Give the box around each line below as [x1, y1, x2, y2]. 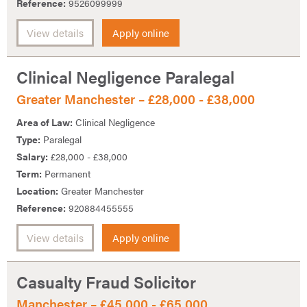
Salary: [16, 149, 48, 164]
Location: [16, 184, 58, 198]
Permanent [42, 167, 90, 181]
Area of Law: [16, 115, 73, 130]
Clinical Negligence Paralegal [16, 65, 234, 89]
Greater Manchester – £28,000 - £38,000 [16, 89, 255, 108]
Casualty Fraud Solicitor [16, 270, 196, 294]
